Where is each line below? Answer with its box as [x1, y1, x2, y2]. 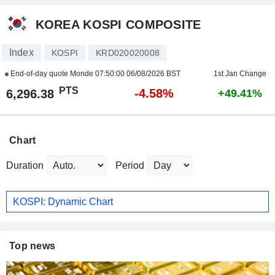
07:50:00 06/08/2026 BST [95, 69, 180, 78]
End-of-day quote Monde [8, 69, 95, 78]
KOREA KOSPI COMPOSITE [35, 17, 201, 31]
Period [115, 160, 144, 171]
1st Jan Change [214, 69, 266, 78]
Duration [6, 160, 44, 171]
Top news [9, 241, 56, 252]
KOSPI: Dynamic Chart [13, 196, 113, 207]
